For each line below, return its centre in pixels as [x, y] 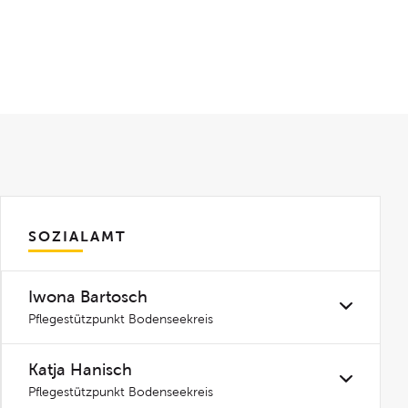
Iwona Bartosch [88, 297]
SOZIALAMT [78, 236]
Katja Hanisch [81, 370]
